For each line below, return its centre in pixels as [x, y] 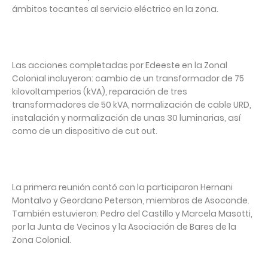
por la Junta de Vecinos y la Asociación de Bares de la [124, 227]
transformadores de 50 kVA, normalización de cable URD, [132, 105]
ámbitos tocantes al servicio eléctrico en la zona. [115, 9]
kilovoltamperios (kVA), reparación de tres [100, 92]
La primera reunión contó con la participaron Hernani [122, 188]
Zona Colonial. [42, 240]
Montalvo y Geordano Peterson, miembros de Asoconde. [131, 201]
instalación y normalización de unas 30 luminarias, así [126, 118]
